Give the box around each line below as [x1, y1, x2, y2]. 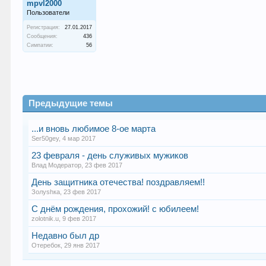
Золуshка [31, 188, 61, 195]
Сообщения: [27, 33, 58, 39]
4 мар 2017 [62, 135, 96, 142]
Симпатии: [27, 42, 54, 48]
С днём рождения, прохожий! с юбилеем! [31, 204, 199, 214]
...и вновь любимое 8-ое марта [31, 124, 156, 134]
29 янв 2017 [64, 242, 100, 249]
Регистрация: [27, 24, 61, 30]
